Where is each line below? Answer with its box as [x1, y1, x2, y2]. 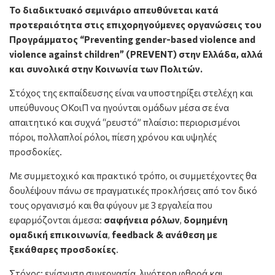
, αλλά [236, 48, 263, 60]
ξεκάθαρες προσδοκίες [9, 244, 116, 255]
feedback [112, 229, 154, 241]
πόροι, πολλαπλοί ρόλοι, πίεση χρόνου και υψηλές [9, 131, 217, 143]
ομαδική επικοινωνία [9, 229, 108, 241]
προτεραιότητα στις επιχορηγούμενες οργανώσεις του [9, 19, 261, 31]
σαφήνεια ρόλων [104, 214, 180, 226]
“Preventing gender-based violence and [80, 34, 255, 45]
